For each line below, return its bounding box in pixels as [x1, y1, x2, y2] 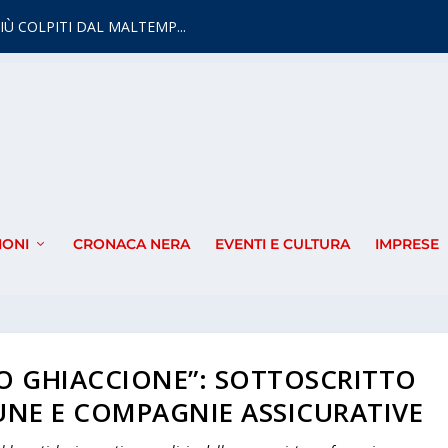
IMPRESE [374, 235, 439, 254]
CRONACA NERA [72, 235, 190, 254]
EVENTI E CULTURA [214, 235, 350, 254]
